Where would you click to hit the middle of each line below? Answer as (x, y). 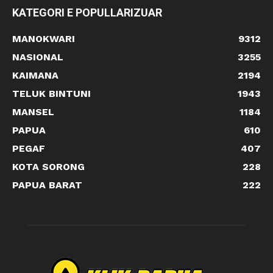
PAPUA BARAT (47, 185)
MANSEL (33, 112)
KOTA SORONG (48, 167)
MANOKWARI (44, 39)
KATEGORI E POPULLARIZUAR (87, 13)
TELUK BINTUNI (51, 94)
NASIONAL (38, 57)
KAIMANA (35, 76)
